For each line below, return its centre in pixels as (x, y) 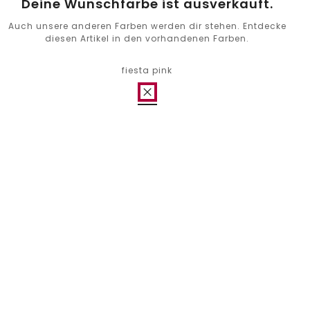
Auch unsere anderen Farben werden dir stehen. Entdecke (147, 26)
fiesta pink (147, 70)
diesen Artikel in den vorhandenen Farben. (147, 38)
